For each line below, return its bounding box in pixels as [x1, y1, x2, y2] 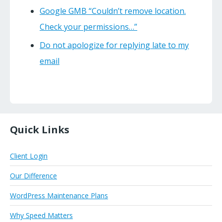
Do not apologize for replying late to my [40, 40, 189, 51]
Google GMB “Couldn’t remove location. [40, 5, 186, 17]
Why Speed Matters [10, 211, 73, 221]
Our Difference [10, 171, 57, 181]
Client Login [10, 151, 48, 161]
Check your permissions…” [40, 21, 137, 33]
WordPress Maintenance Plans [10, 191, 108, 201]
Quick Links [10, 123, 69, 137]
